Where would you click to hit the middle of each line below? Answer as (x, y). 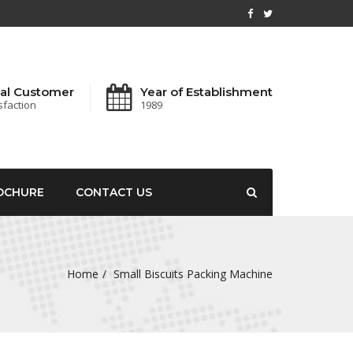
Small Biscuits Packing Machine (193, 274)
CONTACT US (114, 192)
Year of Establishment (206, 91)
